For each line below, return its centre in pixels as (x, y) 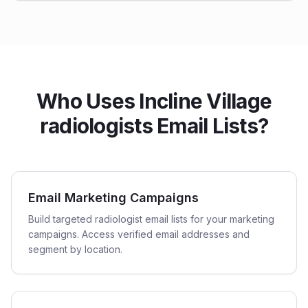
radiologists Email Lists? (154, 126)
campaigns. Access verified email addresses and (139, 234)
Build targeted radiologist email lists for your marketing (151, 219)
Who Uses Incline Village (154, 101)
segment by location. (75, 249)
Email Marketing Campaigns (113, 198)
